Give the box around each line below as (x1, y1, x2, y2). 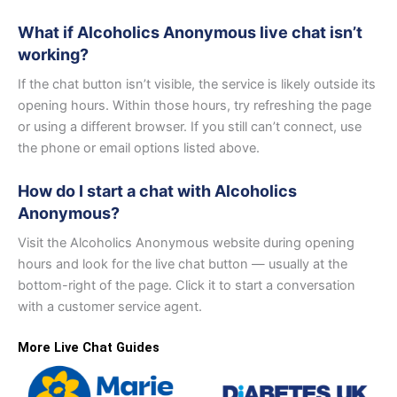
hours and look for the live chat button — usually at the (18, 255, 347, 272)
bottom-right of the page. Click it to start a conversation (18, 276, 355, 293)
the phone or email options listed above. (18, 139, 260, 156)
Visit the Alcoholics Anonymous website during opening (18, 234, 354, 251)
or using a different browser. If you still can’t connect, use (18, 118, 362, 135)
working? (18, 44, 89, 64)
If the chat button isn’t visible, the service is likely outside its (18, 75, 376, 92)
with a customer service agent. (18, 298, 202, 315)
